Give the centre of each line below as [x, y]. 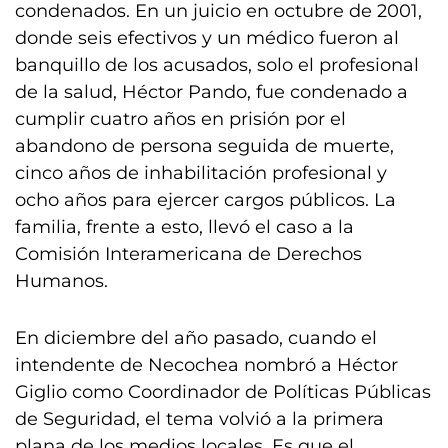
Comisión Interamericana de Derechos [188, 254]
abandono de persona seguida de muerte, [204, 146]
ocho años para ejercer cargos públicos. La [205, 200]
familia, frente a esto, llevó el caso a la [184, 227]
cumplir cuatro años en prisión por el [180, 119]
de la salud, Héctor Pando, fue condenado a [211, 92]
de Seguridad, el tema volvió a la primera [199, 419]
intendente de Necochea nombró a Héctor [206, 365]
